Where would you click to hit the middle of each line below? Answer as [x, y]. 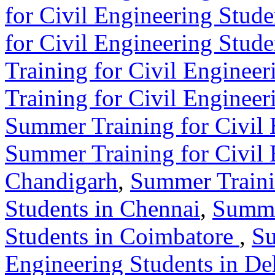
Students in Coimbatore [122, 236]
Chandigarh [61, 180]
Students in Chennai [103, 208]
